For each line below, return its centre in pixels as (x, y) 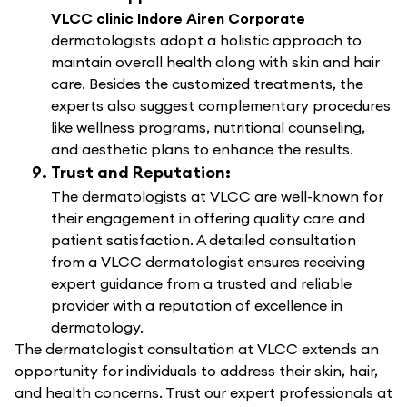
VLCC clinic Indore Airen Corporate (178, 19)
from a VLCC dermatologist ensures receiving (208, 262)
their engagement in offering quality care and (208, 218)
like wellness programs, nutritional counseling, (208, 128)
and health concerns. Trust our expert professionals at (203, 393)
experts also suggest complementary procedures (221, 106)
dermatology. (97, 328)
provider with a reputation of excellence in (197, 306)
